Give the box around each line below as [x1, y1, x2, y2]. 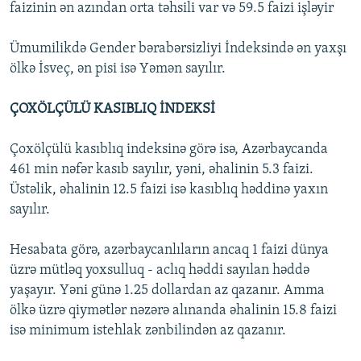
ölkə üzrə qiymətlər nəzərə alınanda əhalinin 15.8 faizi [10, 303, 337, 319]
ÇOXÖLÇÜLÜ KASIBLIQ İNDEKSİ [10, 102, 215, 118]
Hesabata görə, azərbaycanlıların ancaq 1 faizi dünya [10, 243, 329, 259]
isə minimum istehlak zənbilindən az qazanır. [10, 323, 286, 339]
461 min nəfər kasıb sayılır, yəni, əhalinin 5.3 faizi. [10, 162, 313, 178]
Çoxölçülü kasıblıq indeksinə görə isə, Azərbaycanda [10, 142, 328, 158]
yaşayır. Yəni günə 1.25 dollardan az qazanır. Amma [10, 283, 325, 299]
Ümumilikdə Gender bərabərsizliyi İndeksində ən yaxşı [10, 41, 346, 57]
